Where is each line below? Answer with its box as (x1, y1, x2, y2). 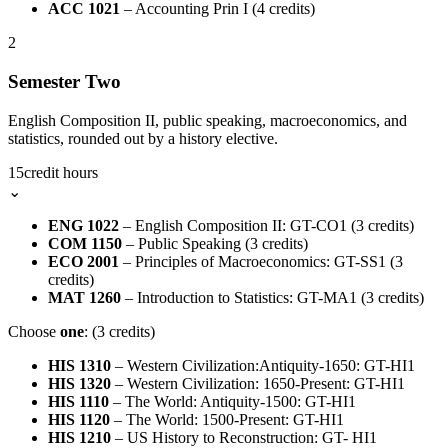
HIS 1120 (48, 410, 110, 428)
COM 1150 (48, 234, 122, 252)
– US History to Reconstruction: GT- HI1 (111, 428, 377, 446)
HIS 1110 (48, 392, 109, 410)
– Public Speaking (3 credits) (122, 234, 308, 252)
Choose (8, 322, 60, 340)
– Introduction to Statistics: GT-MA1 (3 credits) (121, 288, 424, 306)
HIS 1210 (48, 428, 111, 446)
